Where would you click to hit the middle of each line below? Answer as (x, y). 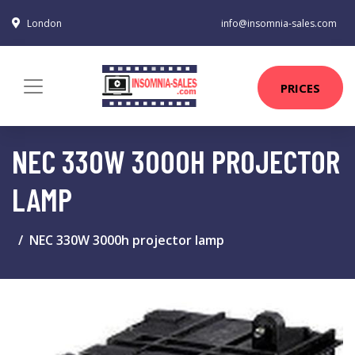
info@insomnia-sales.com (279, 23)
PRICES (300, 88)
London (44, 23)
